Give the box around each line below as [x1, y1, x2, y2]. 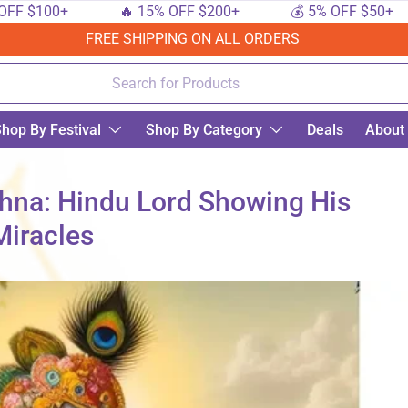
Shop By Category [145, 121, 262, 138]
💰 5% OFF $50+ [249, 3, 352, 20]
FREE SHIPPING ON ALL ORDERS [85, 30, 300, 47]
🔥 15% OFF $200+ [77, 3, 199, 20]
